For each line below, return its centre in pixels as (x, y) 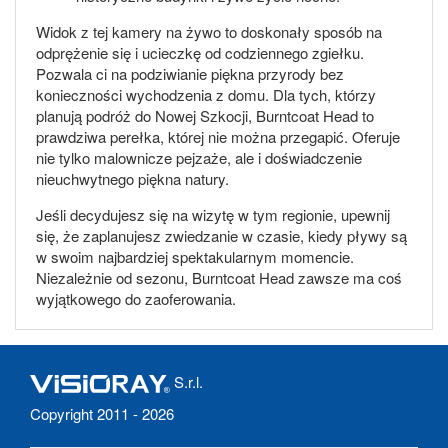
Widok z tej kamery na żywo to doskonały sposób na (209, 31)
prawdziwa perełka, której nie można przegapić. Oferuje (218, 136)
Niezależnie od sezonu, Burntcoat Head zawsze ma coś (219, 277)
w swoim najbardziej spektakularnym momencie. (195, 256)
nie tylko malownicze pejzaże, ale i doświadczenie (199, 157)
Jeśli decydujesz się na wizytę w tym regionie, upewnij (213, 214)
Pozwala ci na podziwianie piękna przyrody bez (190, 73)
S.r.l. (186, 381)
